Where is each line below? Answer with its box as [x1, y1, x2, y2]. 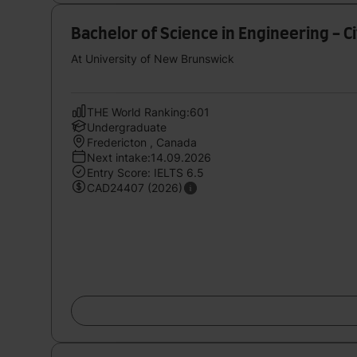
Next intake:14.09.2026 [87, 150, 211, 164]
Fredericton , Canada [87, 135, 197, 149]
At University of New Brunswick [71, 51, 234, 65]
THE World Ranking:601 [87, 104, 210, 119]
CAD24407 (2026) [87, 180, 182, 194]
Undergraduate [87, 120, 167, 134]
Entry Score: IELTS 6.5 [87, 165, 204, 179]
